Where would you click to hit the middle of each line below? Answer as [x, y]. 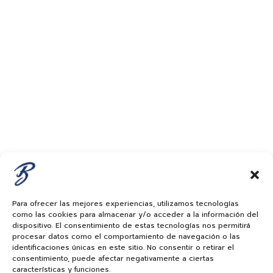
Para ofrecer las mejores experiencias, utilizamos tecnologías [126, 204]
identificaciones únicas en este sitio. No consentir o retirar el [123, 247]
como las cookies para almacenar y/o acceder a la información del [135, 214]
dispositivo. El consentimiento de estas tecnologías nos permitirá [131, 225]
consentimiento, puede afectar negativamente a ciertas [113, 258]
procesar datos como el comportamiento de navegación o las [126, 236]
